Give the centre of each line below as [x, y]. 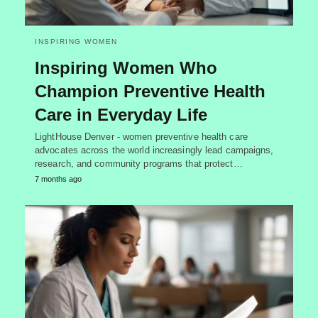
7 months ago [58, 179]
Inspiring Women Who [126, 67]
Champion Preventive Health [150, 91]
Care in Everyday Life [121, 114]
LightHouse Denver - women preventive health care [141, 136]
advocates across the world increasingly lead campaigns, [154, 150]
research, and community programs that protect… [139, 163]
